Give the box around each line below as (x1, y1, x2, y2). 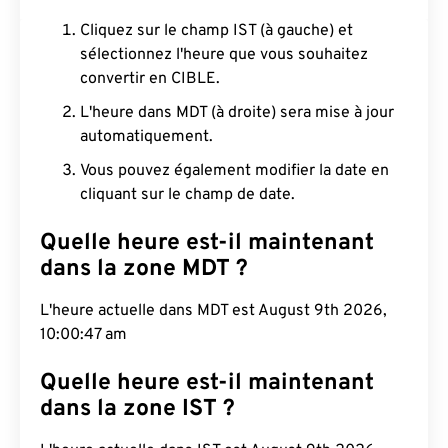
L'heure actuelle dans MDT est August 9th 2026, (40, 301, 387, 321)
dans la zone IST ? (40, 395, 235, 424)
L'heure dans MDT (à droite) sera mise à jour (80, 103, 394, 123)
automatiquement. (80, 127, 213, 147)
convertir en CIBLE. (80, 69, 220, 89)
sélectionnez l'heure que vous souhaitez (80, 45, 368, 65)
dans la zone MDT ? (40, 255, 248, 284)
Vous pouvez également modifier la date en (80, 161, 389, 181)
